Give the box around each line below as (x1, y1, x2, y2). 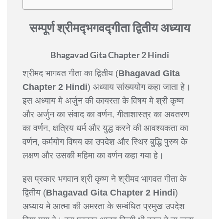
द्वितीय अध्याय (132, 20, 190, 35)
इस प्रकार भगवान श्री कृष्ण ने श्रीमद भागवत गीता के (22, 174, 186, 184)
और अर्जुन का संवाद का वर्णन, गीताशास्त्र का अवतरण (22, 109, 189, 119)
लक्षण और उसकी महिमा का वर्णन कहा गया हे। (22, 150, 164, 160)
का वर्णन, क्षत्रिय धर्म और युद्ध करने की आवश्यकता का (22, 123, 188, 133)
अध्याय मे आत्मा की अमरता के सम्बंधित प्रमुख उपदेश (22, 201, 185, 211)
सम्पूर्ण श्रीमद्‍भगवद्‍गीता (29, 20, 132, 35)
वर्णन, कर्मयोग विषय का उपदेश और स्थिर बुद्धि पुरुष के (22, 136, 187, 147)
